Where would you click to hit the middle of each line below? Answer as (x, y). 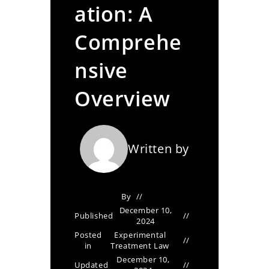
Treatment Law (140, 246)
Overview (122, 98)
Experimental (140, 235)
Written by (159, 149)
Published (94, 216)
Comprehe (128, 42)
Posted (88, 235)
